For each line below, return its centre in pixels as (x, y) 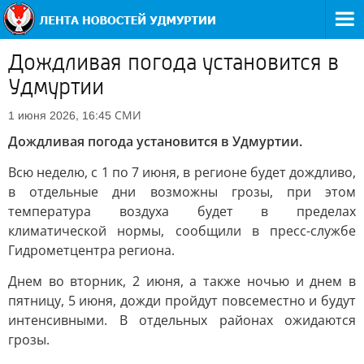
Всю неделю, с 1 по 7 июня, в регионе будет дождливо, (182, 172)
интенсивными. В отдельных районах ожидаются (182, 320)
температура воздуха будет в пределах (182, 211)
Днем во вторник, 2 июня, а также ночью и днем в (182, 281)
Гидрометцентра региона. (91, 250)
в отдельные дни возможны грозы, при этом (182, 192)
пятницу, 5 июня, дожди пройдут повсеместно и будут (182, 301)
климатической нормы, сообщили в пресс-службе (182, 231)
